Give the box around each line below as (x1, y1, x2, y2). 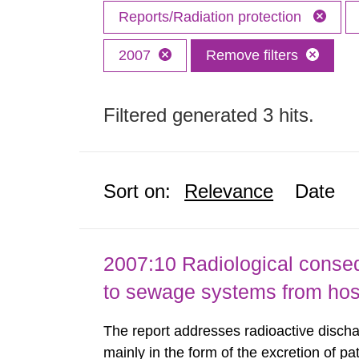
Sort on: (103, 180, 171, 202)
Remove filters (206, 47, 299, 63)
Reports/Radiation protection (119, 9, 306, 25)
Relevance (184, 180, 274, 202)
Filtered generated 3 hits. (103, 104, 315, 126)
